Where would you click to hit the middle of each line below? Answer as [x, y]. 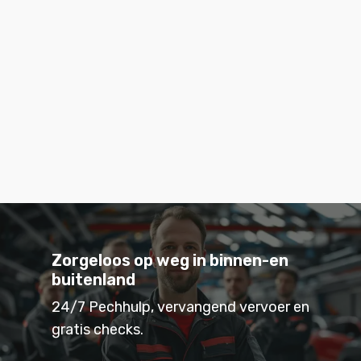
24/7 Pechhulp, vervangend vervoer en [180, 307]
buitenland [93, 279]
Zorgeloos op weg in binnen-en [170, 260]
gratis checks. [98, 329]
